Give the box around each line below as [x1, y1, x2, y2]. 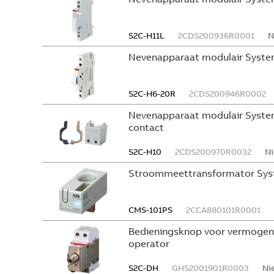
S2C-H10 [128, 146, 161, 157]
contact [128, 121, 164, 133]
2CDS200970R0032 [175, 146, 251, 157]
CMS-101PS [128, 204, 172, 215]
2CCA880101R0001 [186, 204, 261, 215]
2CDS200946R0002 [189, 88, 266, 99]
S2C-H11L [128, 30, 165, 41]
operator [128, 237, 169, 250]
